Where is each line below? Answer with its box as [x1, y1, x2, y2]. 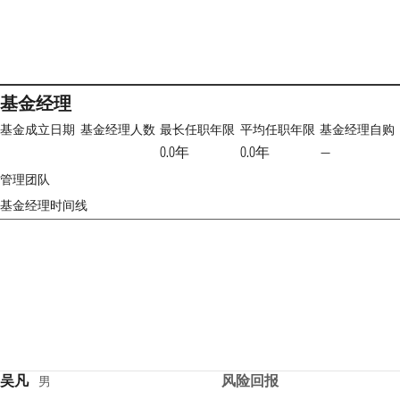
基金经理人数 [79, 121, 155, 137]
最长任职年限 [160, 121, 236, 137]
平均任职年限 [239, 121, 315, 137]
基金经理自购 [320, 121, 396, 137]
